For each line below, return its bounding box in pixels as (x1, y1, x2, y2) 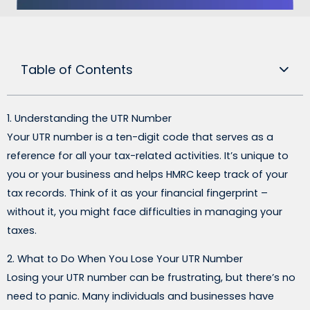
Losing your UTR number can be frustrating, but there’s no (7, 271, 295, 285)
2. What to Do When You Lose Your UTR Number (7, 252, 243, 266)
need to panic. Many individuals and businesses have (7, 289, 274, 304)
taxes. (7, 223, 37, 237)
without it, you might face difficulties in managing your (7, 204, 282, 219)
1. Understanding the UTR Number (7, 111, 172, 125)
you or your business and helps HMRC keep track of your (7, 167, 288, 181)
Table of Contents (21, 60, 133, 78)
